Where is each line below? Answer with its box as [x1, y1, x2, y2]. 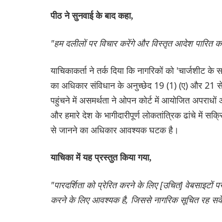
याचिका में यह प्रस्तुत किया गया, [51, 153, 152, 163]
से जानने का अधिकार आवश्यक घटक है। [51, 124, 179, 136]
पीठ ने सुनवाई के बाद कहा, [51, 11, 133, 21]
